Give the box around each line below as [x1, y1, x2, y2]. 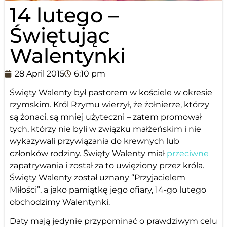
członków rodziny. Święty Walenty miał [9, 148, 167, 159]
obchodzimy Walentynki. [9, 197, 110, 207]
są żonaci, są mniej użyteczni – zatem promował [9, 112, 202, 122]
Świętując [9, 22, 110, 48]
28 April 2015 [15, 69, 64, 79]
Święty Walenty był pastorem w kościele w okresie [9, 88, 212, 98]
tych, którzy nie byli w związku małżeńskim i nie [9, 124, 201, 134]
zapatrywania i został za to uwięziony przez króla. [9, 161, 204, 171]
